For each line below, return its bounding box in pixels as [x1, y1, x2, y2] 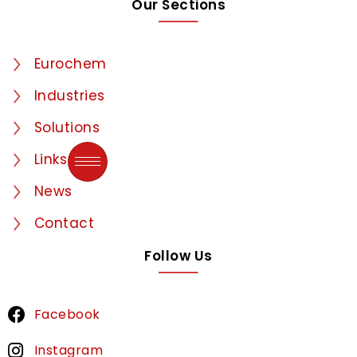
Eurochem [33, 54, 107, 74]
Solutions [33, 118, 100, 138]
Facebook [33, 305, 100, 324]
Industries [33, 86, 105, 106]
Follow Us [144, 246, 213, 266]
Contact [33, 214, 94, 233]
